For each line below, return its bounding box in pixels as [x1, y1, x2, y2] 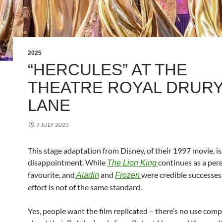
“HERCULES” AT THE [28, 60, 187, 79]
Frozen [115, 171, 140, 179]
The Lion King [107, 159, 157, 167]
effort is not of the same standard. [28, 182, 142, 192]
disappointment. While [28, 158, 107, 167]
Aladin [76, 171, 99, 179]
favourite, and [28, 170, 75, 179]
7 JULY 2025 [36, 121, 69, 128]
